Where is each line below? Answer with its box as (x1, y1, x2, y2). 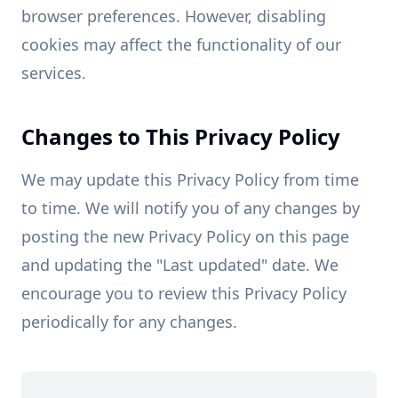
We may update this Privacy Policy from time (21, 169, 359, 190)
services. (21, 62, 86, 84)
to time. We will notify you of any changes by (21, 197, 360, 219)
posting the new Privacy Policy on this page (21, 226, 349, 247)
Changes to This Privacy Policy (21, 122, 340, 151)
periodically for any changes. (21, 311, 237, 332)
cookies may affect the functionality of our (21, 34, 341, 55)
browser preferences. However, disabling (21, 5, 326, 27)
